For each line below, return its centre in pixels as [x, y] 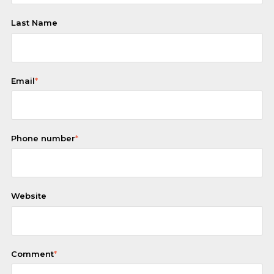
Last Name [34, 23]
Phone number [43, 138]
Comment [32, 254]
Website [29, 196]
